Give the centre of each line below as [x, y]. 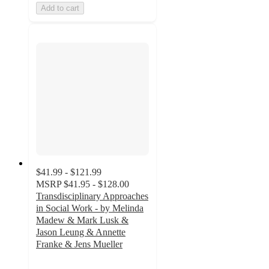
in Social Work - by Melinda [90, 208]
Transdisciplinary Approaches [92, 196]
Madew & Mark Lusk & [82, 220]
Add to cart [60, 8]
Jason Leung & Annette [81, 232]
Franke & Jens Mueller [79, 244]
